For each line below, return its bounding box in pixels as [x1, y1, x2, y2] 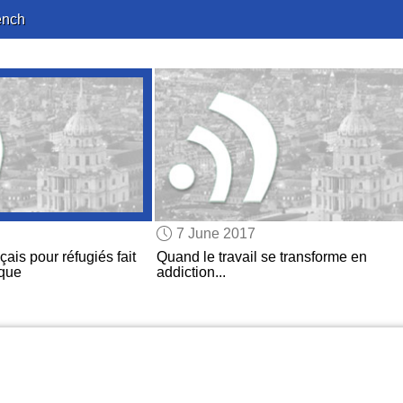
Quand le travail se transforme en [156, 249, 367, 265]
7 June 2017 [176, 225, 256, 241]
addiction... [156, 264, 226, 281]
